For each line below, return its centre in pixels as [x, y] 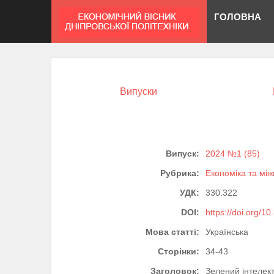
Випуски [139, 91]
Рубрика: [180, 173]
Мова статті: [172, 232]
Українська [227, 232]
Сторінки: [179, 252]
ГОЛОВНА [238, 17]
